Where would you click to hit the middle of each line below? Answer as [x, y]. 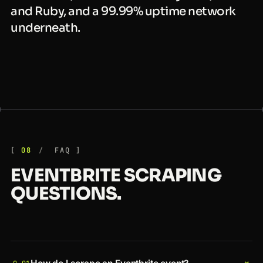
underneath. [45, 28]
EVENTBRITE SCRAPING [116, 176]
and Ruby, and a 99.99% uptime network [123, 12]
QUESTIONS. [66, 194]
